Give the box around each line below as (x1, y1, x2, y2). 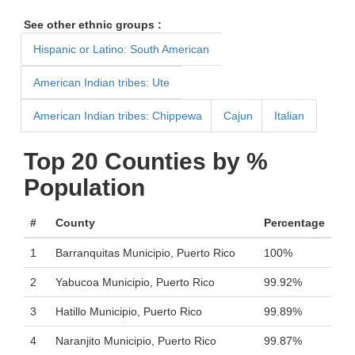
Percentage (264, 216, 325, 229)
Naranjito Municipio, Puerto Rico (55, 334, 216, 347)
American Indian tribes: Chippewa (33, 109, 202, 122)
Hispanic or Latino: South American (33, 43, 209, 55)
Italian (274, 109, 304, 122)
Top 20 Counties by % (24, 148, 268, 174)
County (55, 216, 95, 229)
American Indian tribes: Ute (33, 76, 170, 89)
